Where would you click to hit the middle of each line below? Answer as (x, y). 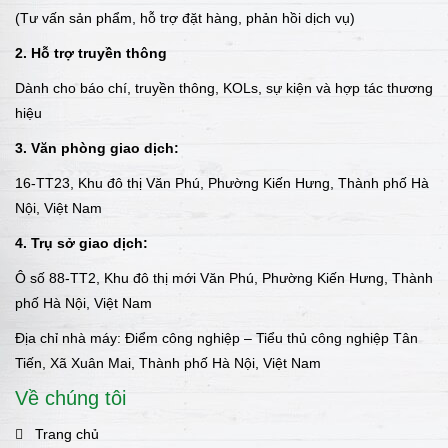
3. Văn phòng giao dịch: (97, 148)
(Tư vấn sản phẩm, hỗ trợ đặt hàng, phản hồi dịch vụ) (185, 18)
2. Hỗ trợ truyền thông (91, 53)
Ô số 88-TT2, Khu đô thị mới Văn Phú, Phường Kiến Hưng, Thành (224, 278)
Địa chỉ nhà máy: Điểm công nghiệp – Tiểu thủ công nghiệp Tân (216, 338)
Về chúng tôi (70, 398)
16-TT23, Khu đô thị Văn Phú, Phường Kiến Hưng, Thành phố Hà (222, 183)
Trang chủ (67, 434)
